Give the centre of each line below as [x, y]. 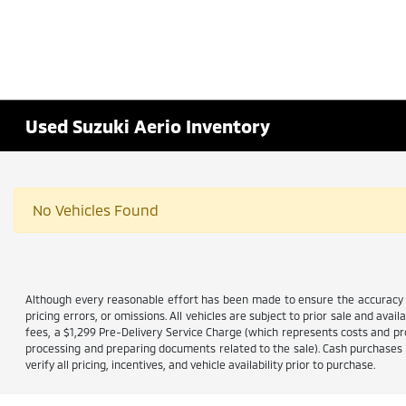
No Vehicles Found [96, 210]
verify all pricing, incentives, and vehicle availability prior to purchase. [201, 364]
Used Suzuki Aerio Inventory [148, 126]
